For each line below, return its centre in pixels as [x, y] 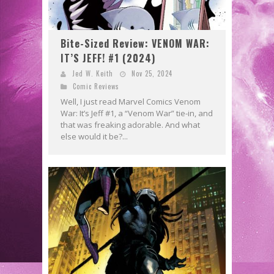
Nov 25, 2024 [152, 74]
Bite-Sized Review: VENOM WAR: [135, 44]
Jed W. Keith [93, 74]
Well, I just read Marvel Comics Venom [131, 102]
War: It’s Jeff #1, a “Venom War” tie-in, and [137, 113]
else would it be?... [94, 137]
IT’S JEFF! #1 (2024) [108, 58]
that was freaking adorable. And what [130, 125]
